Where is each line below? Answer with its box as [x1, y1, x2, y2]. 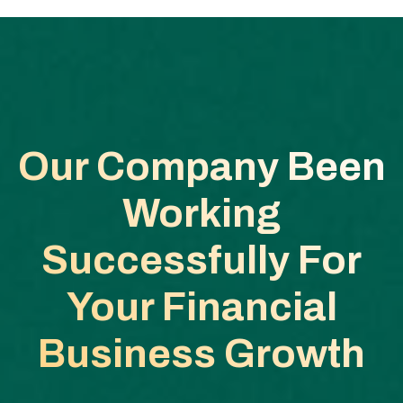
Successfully [41, 237, 290, 282]
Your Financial [66, 284, 337, 328]
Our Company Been [17, 144, 386, 188]
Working [122, 191, 281, 235]
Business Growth [38, 331, 365, 375]
